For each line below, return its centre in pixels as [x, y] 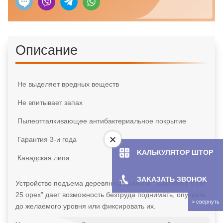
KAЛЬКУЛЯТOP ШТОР [175, 152]
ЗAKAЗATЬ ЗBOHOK [172, 179]
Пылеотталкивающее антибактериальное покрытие [101, 121]
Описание [46, 50]
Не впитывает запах [49, 102]
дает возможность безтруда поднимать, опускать [124, 194]
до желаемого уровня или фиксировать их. [85, 206]
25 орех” [29, 194]
